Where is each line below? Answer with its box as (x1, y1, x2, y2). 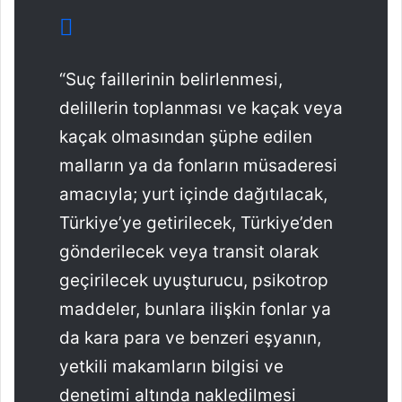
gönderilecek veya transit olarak (59, 240, 319, 262)
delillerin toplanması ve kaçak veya (59, 97, 343, 118)
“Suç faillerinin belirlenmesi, (59, 68, 283, 90)
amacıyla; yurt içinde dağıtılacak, (59, 183, 328, 205)
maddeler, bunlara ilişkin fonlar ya (59, 298, 331, 319)
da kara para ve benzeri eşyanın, (59, 327, 321, 348)
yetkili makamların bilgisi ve (59, 355, 284, 377)
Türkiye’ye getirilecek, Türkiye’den (59, 212, 333, 233)
